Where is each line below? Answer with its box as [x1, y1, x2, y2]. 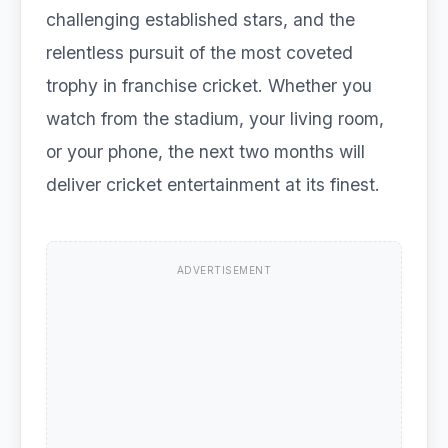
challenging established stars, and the [46, 9, 355, 30]
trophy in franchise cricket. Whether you [46, 75, 372, 96]
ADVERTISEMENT [176, 264, 272, 276]
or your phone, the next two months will [46, 141, 365, 162]
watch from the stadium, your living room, [46, 108, 384, 129]
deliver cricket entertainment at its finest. [46, 174, 380, 195]
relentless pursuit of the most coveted [46, 42, 353, 63]
